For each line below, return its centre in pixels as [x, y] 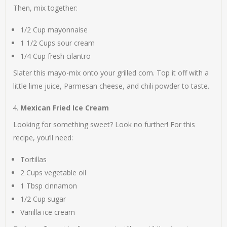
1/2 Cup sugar [43, 199]
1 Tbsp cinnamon [49, 186]
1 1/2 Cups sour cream [58, 43]
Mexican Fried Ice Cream [65, 108]
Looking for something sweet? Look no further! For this [104, 125]
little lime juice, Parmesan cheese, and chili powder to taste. [111, 86]
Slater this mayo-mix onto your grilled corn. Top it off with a [111, 73]
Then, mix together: [46, 8]
